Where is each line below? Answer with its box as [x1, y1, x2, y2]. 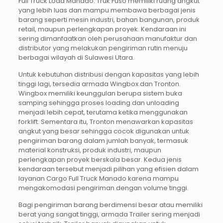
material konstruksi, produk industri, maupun [18, 145, 161, 155]
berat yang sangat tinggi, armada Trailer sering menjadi [18, 210, 200, 220]
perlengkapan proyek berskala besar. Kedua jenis [18, 155, 182, 165]
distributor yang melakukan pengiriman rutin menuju [18, 43, 188, 53]
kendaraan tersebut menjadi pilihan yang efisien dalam [18, 164, 199, 174]
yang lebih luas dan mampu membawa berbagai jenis [18, 5, 196, 15]
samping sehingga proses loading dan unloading [18, 98, 179, 108]
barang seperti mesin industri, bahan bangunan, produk [18, 15, 200, 25]
